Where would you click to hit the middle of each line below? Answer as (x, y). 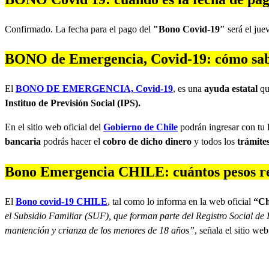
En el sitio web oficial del (54, 127)
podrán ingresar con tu (222, 127)
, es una (189, 89)
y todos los (214, 142)
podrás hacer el (72, 142)
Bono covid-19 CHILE (62, 202)
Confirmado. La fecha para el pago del (79, 29)
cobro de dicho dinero (147, 142)
